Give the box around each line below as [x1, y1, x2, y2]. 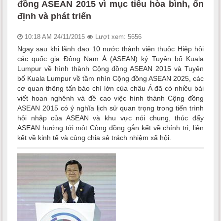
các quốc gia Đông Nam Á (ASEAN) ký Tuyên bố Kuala [17, 54, 204, 63]
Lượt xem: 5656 [93, 33, 142, 40]
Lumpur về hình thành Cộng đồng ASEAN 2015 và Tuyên [17, 64, 204, 73]
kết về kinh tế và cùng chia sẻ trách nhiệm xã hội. [17, 133, 171, 142]
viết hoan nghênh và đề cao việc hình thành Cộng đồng [17, 94, 204, 102]
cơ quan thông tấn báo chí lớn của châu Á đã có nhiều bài [17, 84, 204, 92]
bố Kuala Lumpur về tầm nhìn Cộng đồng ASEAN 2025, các [17, 74, 204, 82]
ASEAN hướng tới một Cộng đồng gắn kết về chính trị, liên [17, 123, 204, 132]
